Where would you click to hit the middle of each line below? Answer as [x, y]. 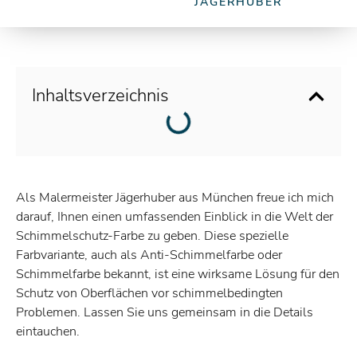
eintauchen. [48, 331]
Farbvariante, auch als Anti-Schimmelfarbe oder [149, 255]
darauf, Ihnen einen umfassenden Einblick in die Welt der [175, 217]
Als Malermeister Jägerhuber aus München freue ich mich [175, 198]
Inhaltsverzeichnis [100, 96]
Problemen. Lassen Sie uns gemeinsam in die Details [165, 312]
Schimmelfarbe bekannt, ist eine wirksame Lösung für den [178, 274]
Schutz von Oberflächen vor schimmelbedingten [149, 293]
